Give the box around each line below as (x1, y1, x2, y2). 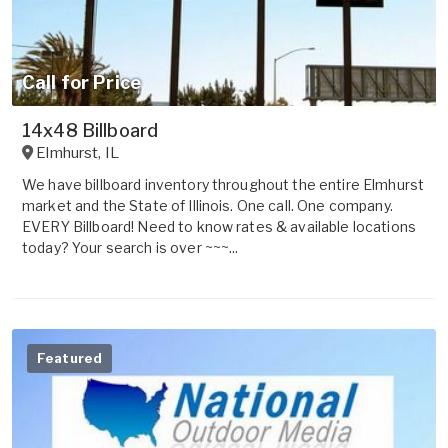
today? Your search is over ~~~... (22, 238, 239, 256)
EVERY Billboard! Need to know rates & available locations (22, 217, 416, 235)
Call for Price (22, 71, 141, 93)
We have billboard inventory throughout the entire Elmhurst (22, 175, 425, 193)
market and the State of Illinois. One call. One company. (22, 196, 393, 214)
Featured (37, 349, 103, 366)
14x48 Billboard (22, 119, 159, 141)
